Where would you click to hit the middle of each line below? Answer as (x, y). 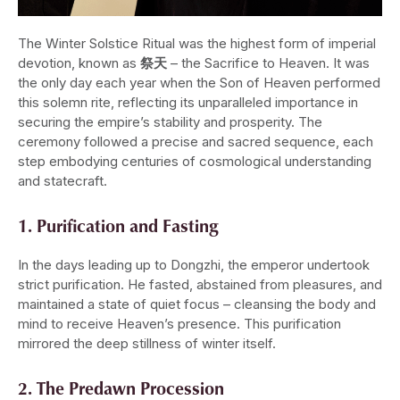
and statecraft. (62, 181)
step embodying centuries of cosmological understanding (195, 162)
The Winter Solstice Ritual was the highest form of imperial (197, 44)
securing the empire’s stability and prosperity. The (170, 122)
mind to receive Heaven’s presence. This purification (179, 324)
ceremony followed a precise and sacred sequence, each (196, 142)
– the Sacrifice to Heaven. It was (268, 63)
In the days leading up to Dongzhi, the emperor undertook (194, 265)
